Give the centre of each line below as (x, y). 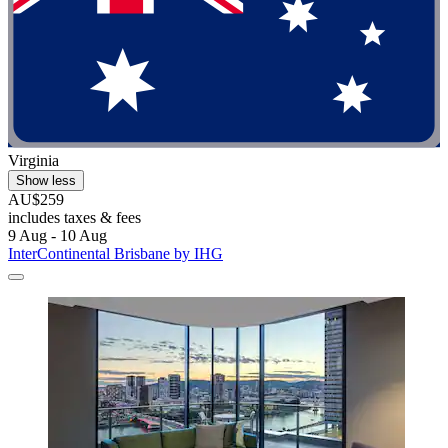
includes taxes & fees (74, 218)
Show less (46, 181)
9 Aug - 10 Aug (57, 236)
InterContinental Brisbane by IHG (115, 254)
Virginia (33, 161)
